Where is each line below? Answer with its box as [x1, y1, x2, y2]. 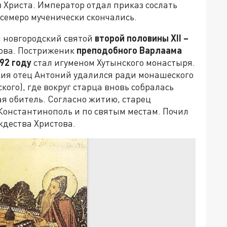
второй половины [95, 32, 171, 44]
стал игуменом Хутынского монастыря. [31, 57, 195, 68]
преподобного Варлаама [77, 45, 182, 56]
